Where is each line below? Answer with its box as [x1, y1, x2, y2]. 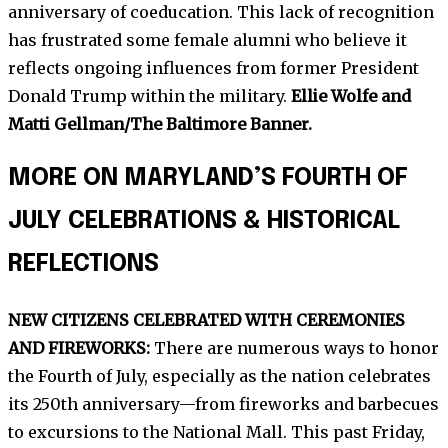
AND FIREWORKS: [8, 338, 150, 359]
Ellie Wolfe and [291, 85, 411, 106]
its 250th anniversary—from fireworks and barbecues [8, 394, 439, 415]
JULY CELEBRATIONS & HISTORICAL [8, 209, 400, 235]
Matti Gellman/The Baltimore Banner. [8, 113, 312, 134]
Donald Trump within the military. [8, 85, 291, 106]
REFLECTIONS [8, 252, 159, 278]
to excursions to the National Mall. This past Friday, [8, 422, 425, 443]
